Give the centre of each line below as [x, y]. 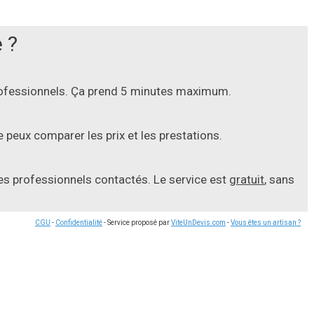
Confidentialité [79, 222]
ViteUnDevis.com [198, 222]
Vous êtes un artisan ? [266, 222]
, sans [279, 179]
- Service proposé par [137, 222]
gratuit [247, 179]
